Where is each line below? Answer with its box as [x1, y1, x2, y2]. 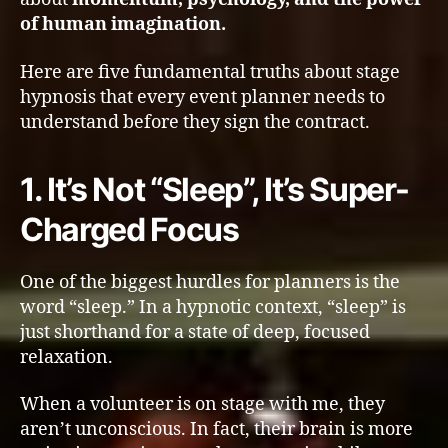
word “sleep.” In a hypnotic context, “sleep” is [20, 295, 406, 319]
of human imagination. [20, 13, 226, 36]
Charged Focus [20, 209, 239, 249]
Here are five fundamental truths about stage [20, 60, 400, 84]
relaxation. [20, 345, 113, 369]
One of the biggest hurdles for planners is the [20, 270, 400, 294]
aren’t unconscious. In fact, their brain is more [20, 418, 413, 441]
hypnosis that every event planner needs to [20, 85, 385, 109]
